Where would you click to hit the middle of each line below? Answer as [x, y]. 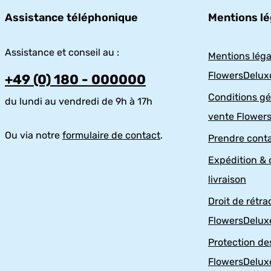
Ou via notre [34, 135]
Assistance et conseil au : [62, 53]
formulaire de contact [111, 135]
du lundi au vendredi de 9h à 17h [79, 102]
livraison [227, 180]
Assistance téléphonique [71, 18]
